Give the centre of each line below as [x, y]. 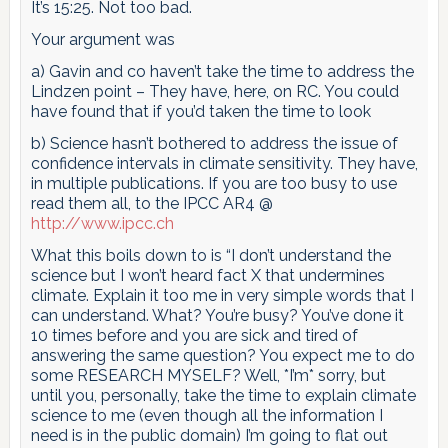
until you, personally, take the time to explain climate [223, 395]
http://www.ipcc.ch [102, 223]
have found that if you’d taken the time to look [200, 111]
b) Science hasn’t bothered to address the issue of [214, 143]
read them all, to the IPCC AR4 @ [151, 203]
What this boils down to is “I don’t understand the [210, 255]
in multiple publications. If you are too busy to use [213, 183]
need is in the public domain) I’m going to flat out [209, 435]
